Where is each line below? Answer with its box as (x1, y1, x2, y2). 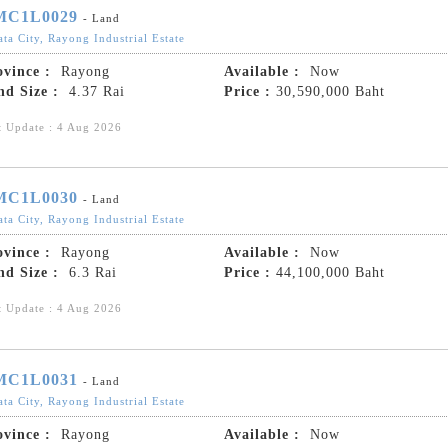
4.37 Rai (64, 83, 125, 99)
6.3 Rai (64, 265, 117, 281)
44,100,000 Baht (276, 265, 385, 281)
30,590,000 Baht (276, 83, 385, 99)
